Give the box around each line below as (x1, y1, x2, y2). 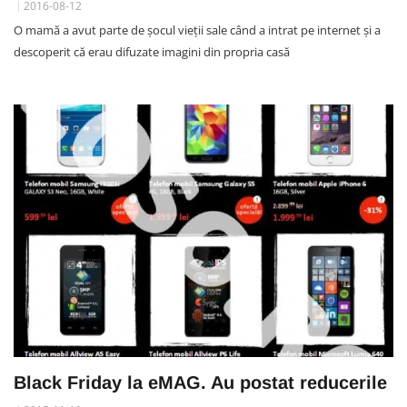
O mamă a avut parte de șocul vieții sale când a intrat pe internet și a (14, 21, 381, 38)
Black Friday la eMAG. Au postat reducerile (14, 372, 387, 393)
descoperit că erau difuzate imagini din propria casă (14, 43, 290, 60)
